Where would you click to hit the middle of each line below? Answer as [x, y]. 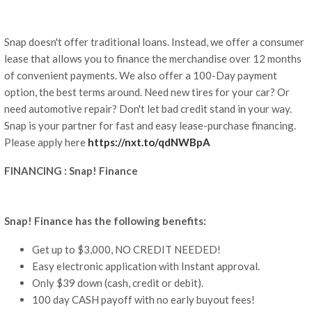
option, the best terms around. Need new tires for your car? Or [147, 92]
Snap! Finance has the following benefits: [105, 221]
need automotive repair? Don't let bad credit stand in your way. [148, 109]
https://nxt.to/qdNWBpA [149, 142]
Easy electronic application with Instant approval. [146, 266]
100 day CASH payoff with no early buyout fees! [143, 300]
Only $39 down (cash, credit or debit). [118, 283]
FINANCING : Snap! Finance [71, 171]
